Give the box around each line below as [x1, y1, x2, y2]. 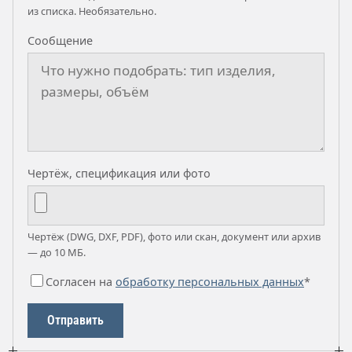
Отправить [47, 313, 104, 328]
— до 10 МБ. [27, 245, 86, 259]
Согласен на [46, 274, 115, 289]
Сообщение [27, 33, 93, 48]
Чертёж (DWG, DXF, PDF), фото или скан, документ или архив [27, 229, 321, 244]
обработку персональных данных [115, 274, 304, 289]
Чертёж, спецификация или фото [27, 166, 211, 181]
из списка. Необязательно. [27, 4, 156, 18]
